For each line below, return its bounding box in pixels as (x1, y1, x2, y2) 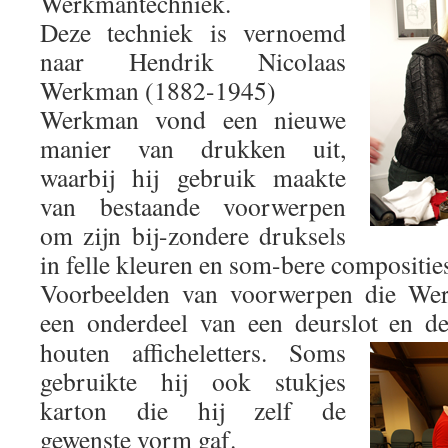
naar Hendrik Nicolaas (40, 44, 346, 78)
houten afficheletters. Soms (40, 335, 346, 369)
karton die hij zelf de (40, 393, 346, 427)
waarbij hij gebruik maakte (40, 160, 346, 194)
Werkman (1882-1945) (40, 73, 276, 107)
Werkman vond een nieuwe (40, 102, 346, 136)
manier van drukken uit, (40, 131, 346, 165)
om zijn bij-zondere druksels (40, 218, 346, 252)
